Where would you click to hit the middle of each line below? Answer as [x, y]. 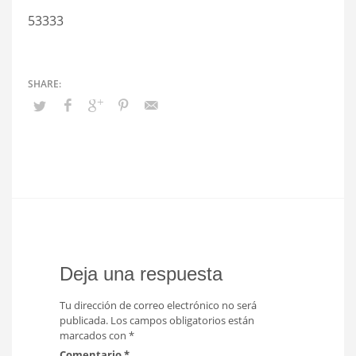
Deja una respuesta [141, 274]
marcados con [94, 335]
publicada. [84, 320]
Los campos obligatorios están [182, 320]
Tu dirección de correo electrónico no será [158, 305]
